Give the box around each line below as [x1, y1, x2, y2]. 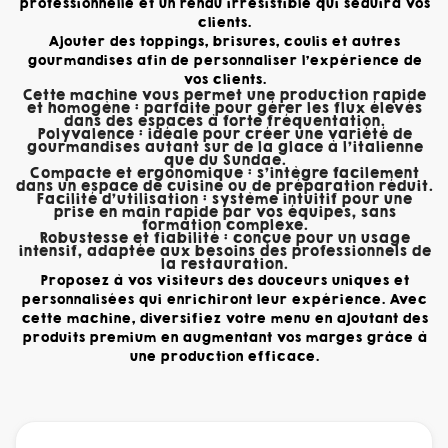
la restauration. [160, 254, 288, 275]
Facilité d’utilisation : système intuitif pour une [36, 189, 412, 210]
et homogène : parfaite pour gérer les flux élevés [26, 98, 422, 119]
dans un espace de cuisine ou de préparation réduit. [15, 176, 433, 197]
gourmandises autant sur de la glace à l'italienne [25, 137, 423, 158]
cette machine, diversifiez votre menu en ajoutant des [20, 309, 428, 329]
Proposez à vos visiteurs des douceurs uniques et [39, 271, 409, 291]
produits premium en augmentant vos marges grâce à [21, 328, 427, 348]
